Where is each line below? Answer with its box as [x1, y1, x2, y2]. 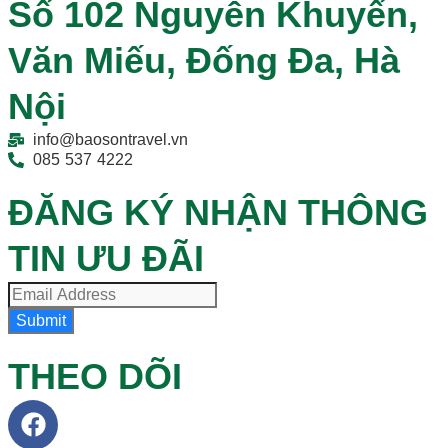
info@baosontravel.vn [33, 130, 188, 148]
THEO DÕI [8, 355, 182, 397]
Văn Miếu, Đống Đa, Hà [8, 39, 400, 81]
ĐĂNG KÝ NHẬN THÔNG [8, 191, 428, 233]
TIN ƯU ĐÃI [8, 237, 204, 279]
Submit [16, 311, 66, 329]
